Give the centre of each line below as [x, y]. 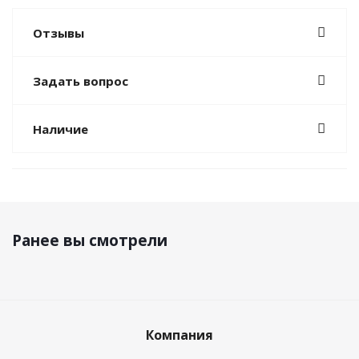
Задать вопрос [81, 81]
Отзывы [58, 33]
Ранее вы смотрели [90, 240]
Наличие [61, 129]
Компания [179, 335]
